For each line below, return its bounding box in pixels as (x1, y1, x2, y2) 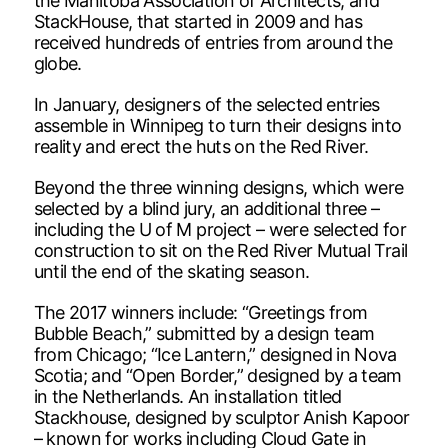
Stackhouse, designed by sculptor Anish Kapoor (33, 406, 410, 428)
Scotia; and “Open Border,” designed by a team (33, 364, 402, 386)
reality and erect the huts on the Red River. (33, 135, 369, 157)
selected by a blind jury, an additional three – (33, 197, 380, 219)
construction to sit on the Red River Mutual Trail (33, 239, 408, 261)
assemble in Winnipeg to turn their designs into (33, 114, 402, 136)
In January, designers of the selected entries (33, 93, 380, 115)
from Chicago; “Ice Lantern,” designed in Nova (33, 343, 397, 365)
